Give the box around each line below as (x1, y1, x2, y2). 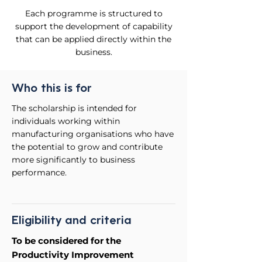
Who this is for (12, 84, 92, 94)
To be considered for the (12, 235, 121, 246)
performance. (12, 167, 67, 178)
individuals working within (12, 116, 120, 126)
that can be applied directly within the (16, 34, 171, 44)
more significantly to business (12, 154, 135, 165)
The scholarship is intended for (12, 103, 137, 113)
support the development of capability (15, 21, 173, 32)
